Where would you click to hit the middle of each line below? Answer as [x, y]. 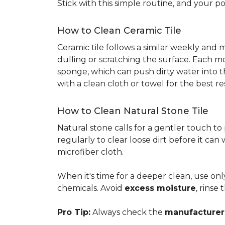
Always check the [128, 212]
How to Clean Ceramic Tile [119, 31]
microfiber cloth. [90, 152]
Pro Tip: [74, 212]
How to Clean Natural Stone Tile [133, 111]
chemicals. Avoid [91, 188]
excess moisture [160, 188]
